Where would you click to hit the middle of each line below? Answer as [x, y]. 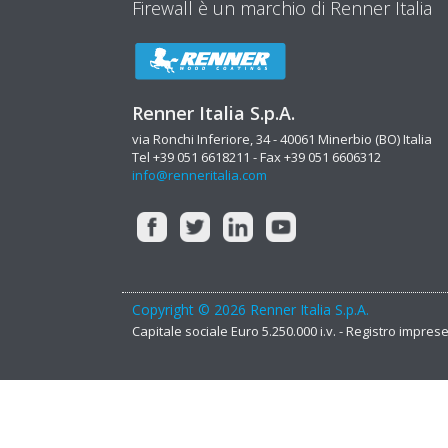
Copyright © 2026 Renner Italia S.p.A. [250, 309]
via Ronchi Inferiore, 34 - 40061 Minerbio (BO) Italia [282, 139]
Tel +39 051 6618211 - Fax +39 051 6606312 [256, 157]
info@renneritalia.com [199, 175]
